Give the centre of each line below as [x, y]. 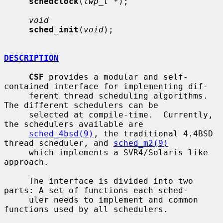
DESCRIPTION [31, 58]
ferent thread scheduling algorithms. [16, 96]
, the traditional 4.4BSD [153, 133]
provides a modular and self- [116, 77]
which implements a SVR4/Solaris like [16, 152]
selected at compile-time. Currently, [16, 114]
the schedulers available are [74, 124]
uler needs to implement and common [16, 200]
